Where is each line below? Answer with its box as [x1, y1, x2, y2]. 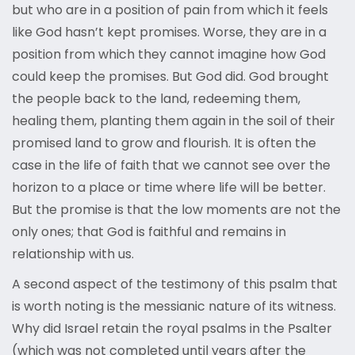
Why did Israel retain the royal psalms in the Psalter [12, 319, 332, 338]
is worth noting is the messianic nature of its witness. [12, 297, 336, 316]
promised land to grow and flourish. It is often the [12, 134, 316, 153]
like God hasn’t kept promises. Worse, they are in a [12, 23, 326, 42]
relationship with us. [12, 245, 134, 264]
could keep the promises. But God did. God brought [12, 67, 329, 86]
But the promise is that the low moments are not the [12, 200, 341, 219]
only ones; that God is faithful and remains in [12, 223, 286, 242]
